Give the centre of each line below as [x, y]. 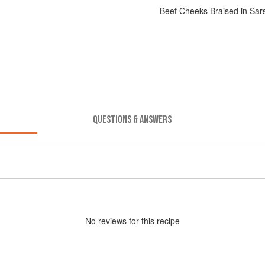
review [110, 220]
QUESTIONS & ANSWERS [132, 119]
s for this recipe [151, 220]
